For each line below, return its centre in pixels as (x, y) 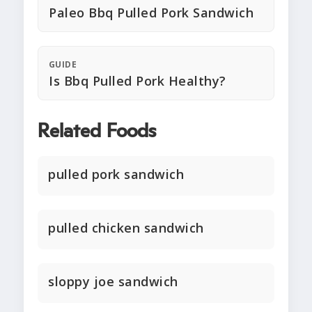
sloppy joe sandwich (113, 282)
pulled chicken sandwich (126, 228)
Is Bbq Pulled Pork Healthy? (138, 81)
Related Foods (97, 132)
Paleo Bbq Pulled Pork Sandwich (151, 13)
